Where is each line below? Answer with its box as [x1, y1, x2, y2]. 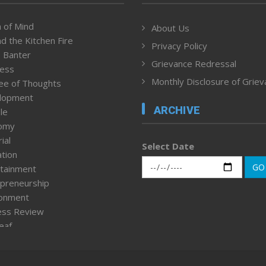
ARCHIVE [154, 103, 200, 116]
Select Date [142, 140, 194, 152]
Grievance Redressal [151, 58, 236, 70]
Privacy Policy [151, 40, 207, 52]
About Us [151, 22, 189, 34]
